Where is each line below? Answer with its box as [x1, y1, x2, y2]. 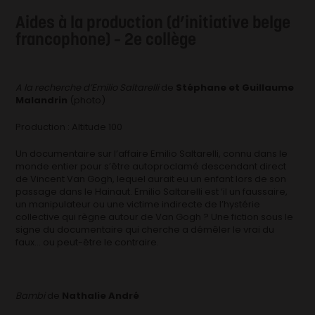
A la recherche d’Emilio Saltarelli [15, 80, 160, 94]
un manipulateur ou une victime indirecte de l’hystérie [15, 197, 261, 211]
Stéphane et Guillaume [176, 80, 295, 94]
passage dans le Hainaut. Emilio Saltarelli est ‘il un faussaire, [15, 184, 288, 198]
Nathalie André [62, 288, 140, 302]
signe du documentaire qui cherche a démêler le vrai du [15, 222, 275, 236]
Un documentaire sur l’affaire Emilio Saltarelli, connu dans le [15, 146, 288, 160]
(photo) [67, 93, 106, 107]
